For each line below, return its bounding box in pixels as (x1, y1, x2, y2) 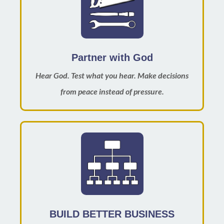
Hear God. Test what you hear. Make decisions (35, 70, 188, 80)
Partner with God (71, 51, 153, 63)
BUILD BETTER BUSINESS (49, 208, 174, 219)
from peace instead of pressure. (60, 86, 164, 96)
